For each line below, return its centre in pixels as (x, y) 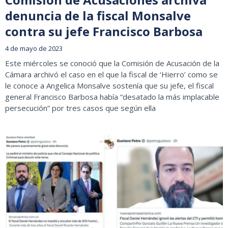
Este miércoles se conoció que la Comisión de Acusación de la (112, 63)
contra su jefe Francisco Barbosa (104, 32)
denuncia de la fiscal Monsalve (98, 16)
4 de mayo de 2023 (34, 49)
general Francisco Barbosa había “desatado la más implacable (112, 97)
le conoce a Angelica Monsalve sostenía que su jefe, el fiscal (109, 86)
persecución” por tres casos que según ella (80, 108)
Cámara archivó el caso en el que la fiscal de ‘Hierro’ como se (111, 75)
